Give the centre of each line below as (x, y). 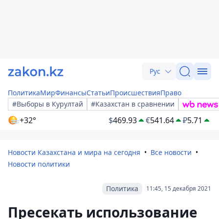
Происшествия (135, 93)
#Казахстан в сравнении (133, 104)
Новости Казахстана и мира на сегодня (74, 152)
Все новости (171, 152)
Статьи (98, 93)
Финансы (71, 93)
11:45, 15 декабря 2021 (179, 188)
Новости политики (39, 164)
